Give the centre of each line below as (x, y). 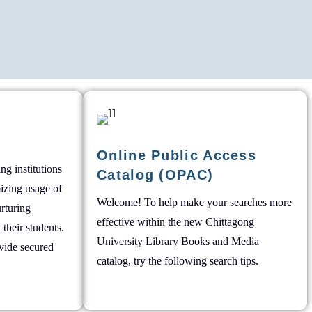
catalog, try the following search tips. (178, 261)
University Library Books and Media (178, 241)
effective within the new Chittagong (175, 222)
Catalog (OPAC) (155, 175)
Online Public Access (177, 155)
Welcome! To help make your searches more (194, 202)
